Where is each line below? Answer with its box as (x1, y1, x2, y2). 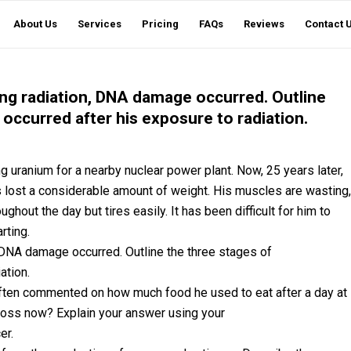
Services (78, 18, 121, 30)
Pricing (142, 18, 179, 30)
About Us (13, 18, 57, 30)
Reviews (244, 18, 284, 30)
